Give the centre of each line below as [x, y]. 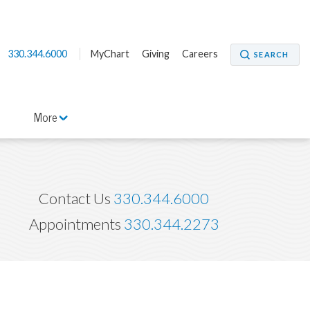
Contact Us [76, 198]
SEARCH [271, 54]
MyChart [110, 54]
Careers [200, 54]
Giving [155, 54]
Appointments [76, 225]
